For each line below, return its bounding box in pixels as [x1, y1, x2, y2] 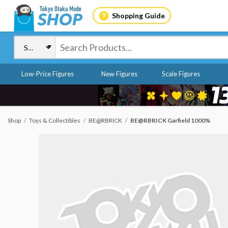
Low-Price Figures [21, 70, 74, 78]
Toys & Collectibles [29, 117, 80, 124]
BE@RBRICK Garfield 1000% [130, 117, 211, 124]
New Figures [101, 70, 137, 78]
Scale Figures [161, 70, 200, 78]
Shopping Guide [111, 11, 165, 20]
